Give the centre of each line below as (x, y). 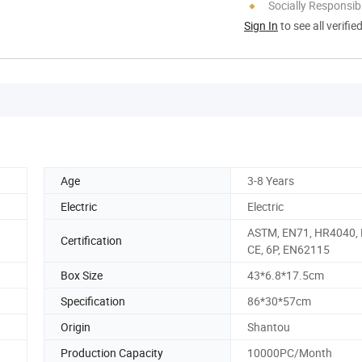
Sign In (261, 25)
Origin (76, 326)
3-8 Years (271, 180)
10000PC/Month (290, 352)
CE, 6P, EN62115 (288, 249)
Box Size (82, 275)
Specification (93, 301)
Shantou (269, 326)
